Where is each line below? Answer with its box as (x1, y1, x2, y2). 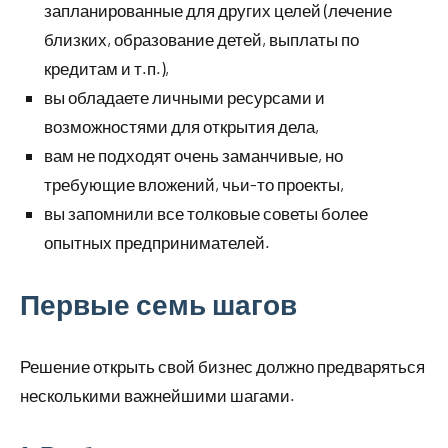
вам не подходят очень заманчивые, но (44, 145, 343, 165)
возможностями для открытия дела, (44, 116, 319, 136)
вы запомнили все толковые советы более (44, 203, 368, 223)
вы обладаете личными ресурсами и (44, 87, 325, 107)
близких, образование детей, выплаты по (44, 29, 359, 49)
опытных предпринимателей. (44, 232, 270, 252)
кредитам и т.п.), (44, 58, 169, 78)
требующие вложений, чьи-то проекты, (44, 174, 344, 194)
